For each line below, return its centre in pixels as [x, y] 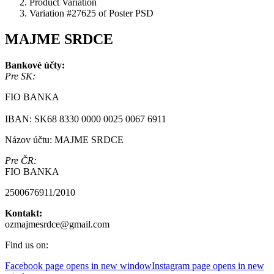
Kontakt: [24, 213]
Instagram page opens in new [208, 265]
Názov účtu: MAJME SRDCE [64, 139]
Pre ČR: [21, 160]
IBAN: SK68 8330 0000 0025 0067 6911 [86, 119]
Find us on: [27, 245]
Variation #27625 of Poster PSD [91, 13]
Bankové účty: [35, 65]
